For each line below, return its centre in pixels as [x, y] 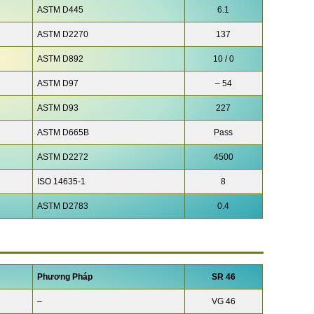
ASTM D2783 [62, 206]
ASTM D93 [57, 108]
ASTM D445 [60, 10]
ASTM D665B [63, 133]
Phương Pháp [64, 277]
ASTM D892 [60, 59]
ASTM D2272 [62, 157]
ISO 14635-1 [61, 182]
